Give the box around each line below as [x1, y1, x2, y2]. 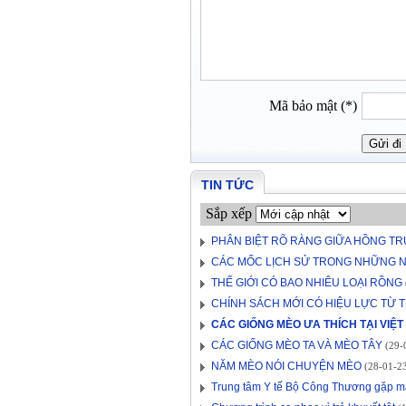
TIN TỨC [201, 178, 254, 192]
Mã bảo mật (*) [269, 98, 357, 113]
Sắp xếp [206, 206, 252, 221]
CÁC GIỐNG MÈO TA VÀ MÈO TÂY [211, 339, 382, 352]
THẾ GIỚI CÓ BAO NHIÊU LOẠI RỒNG [211, 276, 402, 289]
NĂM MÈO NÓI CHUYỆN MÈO [211, 360, 362, 372]
